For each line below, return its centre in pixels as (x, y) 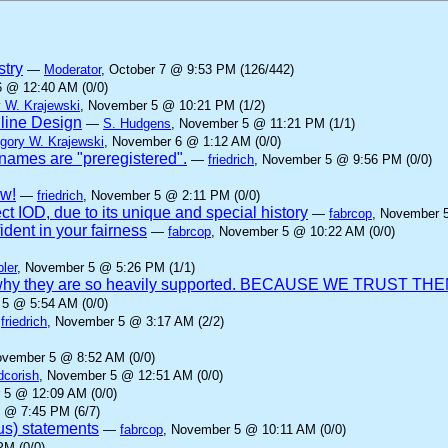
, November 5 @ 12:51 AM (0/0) (131, 375)
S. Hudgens (137, 123)
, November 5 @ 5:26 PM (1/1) (106, 267)
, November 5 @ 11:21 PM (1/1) (263, 123)
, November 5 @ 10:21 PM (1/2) (172, 105)
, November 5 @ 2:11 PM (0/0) (171, 195)
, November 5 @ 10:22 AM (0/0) (303, 231)
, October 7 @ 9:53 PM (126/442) (197, 69)
